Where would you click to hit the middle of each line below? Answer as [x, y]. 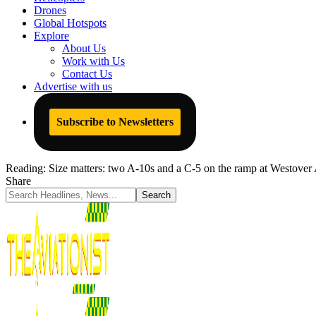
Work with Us [93, 61]
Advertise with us [73, 86]
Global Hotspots [70, 23]
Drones [50, 10]
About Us [84, 48]
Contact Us [87, 74]
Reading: [26, 168]
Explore [51, 36]
